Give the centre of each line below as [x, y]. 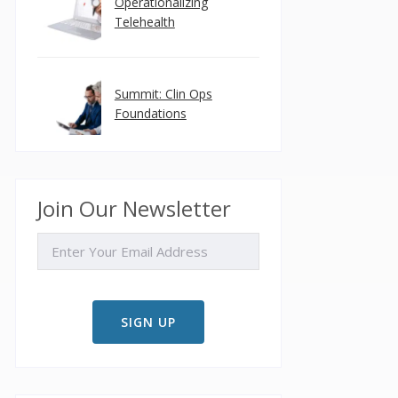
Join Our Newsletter [134, 208]
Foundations [150, 113]
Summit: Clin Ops [163, 94]
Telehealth [144, 22]
